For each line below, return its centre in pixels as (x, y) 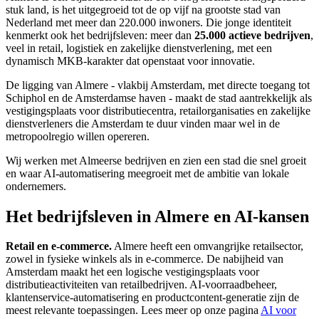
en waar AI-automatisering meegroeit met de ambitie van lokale (147, 173)
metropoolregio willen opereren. (78, 136)
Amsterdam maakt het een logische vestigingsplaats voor (132, 272)
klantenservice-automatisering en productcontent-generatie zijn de (152, 298)
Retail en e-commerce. (59, 246)
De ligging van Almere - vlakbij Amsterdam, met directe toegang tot (158, 85)
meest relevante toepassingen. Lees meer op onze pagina (133, 310)
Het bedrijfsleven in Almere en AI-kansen (157, 216)
